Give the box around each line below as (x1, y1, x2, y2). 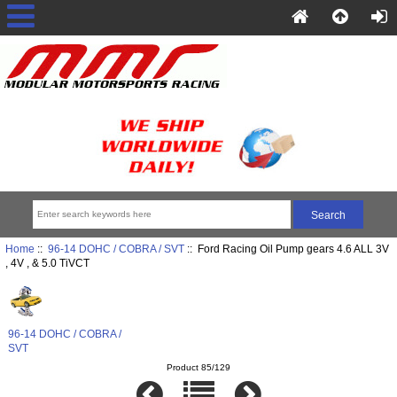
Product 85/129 (167, 362, 230, 372)
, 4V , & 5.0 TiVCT (4, 257, 90, 269)
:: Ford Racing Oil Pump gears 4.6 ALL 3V (183, 243, 389, 255)
